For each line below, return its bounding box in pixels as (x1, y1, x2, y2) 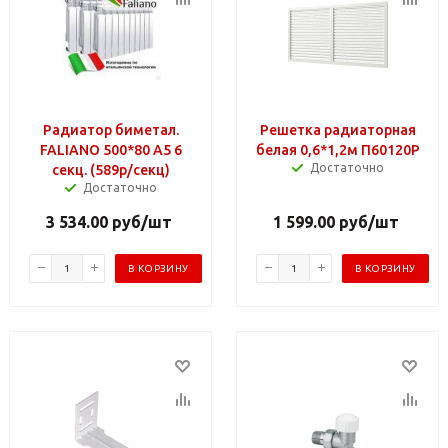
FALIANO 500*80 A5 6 (40, 141, 182, 158)
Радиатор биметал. (43, 121, 179, 138)
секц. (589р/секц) (52, 161, 170, 178)
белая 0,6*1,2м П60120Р (256, 141, 420, 158)
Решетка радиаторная (260, 121, 416, 138)
